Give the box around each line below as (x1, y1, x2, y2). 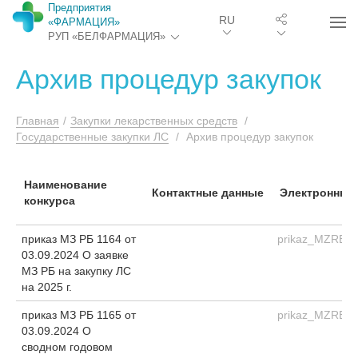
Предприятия (48, 2, 111, 14)
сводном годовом (22, 340, 113, 353)
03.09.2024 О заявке (22, 249, 129, 261)
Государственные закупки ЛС (16, 130, 169, 143)
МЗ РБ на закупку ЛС (22, 265, 131, 277)
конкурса (24, 194, 75, 207)
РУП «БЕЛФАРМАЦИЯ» (48, 30, 165, 42)
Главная (16, 114, 59, 127)
